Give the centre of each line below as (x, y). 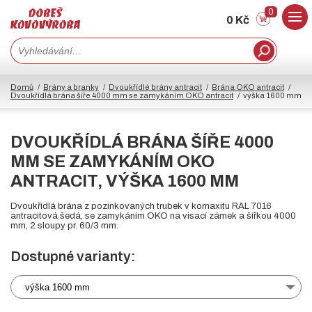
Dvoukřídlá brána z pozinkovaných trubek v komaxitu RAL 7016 (141, 206)
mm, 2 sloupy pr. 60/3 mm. (64, 226)
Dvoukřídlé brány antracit (155, 87)
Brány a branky (71, 87)
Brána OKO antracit (248, 87)
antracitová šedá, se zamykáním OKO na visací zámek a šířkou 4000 (153, 216)
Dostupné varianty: (73, 257)
